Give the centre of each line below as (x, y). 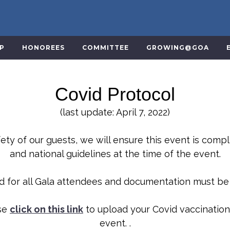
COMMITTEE (106, 47)
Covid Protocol (115, 94)
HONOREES (44, 47)
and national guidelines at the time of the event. (115, 154)
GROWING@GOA (178, 47)
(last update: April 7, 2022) (115, 112)
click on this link (46, 209)
